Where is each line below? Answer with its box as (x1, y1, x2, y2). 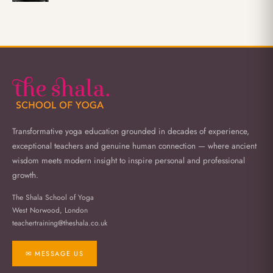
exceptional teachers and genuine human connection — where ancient (12, 140, 257, 152)
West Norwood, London (12, 204, 88, 216)
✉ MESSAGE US (26, 248, 84, 258)
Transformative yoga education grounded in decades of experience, (12, 125, 249, 137)
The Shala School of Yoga (12, 191, 94, 203)
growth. (12, 169, 38, 181)
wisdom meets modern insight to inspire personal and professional (12, 154, 245, 166)
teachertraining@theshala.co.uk (12, 217, 107, 229)
